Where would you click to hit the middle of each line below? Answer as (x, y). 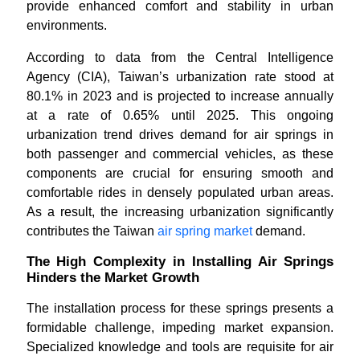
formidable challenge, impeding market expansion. (180, 327)
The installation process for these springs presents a (180, 308)
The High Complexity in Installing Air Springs (180, 262)
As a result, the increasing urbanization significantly (180, 212)
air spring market (205, 231)
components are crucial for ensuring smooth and (180, 173)
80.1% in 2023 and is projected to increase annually (180, 96)
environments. (66, 25)
